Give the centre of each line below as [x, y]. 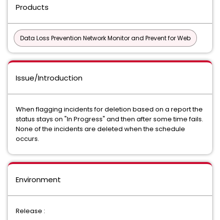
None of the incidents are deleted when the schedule [100, 129]
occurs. [27, 139]
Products [32, 7]
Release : [30, 211]
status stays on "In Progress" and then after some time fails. [110, 119]
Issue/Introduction [49, 78]
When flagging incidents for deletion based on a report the [109, 109]
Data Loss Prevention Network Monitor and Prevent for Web [105, 38]
